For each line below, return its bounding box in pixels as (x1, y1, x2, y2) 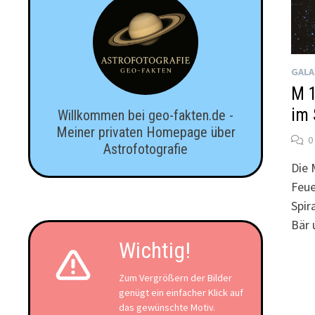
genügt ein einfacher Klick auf (119, 286, 244, 299)
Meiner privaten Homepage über (56, 124, 236, 141)
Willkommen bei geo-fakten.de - (58, 107, 234, 124)
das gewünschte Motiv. (119, 301, 216, 314)
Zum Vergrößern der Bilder (119, 271, 233, 284)
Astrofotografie (103, 141, 188, 157)
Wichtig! (119, 237, 191, 264)
